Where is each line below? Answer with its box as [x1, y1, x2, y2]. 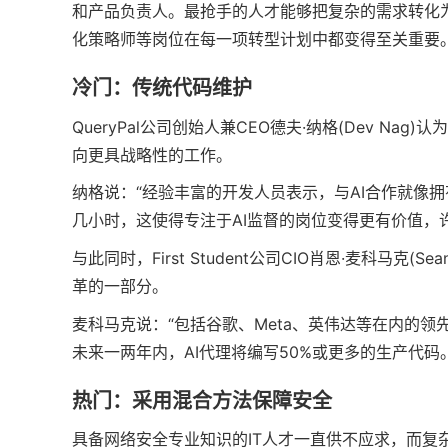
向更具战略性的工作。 [72, 144, 232, 165]
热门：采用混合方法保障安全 [72, 388, 332, 413]
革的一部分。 [72, 275, 168, 296]
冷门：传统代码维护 [72, 76, 252, 101]
